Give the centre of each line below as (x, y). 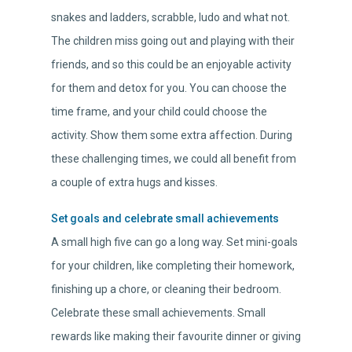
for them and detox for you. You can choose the (169, 88)
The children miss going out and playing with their (173, 41)
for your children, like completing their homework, (173, 266)
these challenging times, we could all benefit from (174, 159)
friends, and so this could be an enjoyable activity (171, 65)
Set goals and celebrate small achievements (165, 219)
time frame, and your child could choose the (159, 112)
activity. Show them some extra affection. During (172, 136)
